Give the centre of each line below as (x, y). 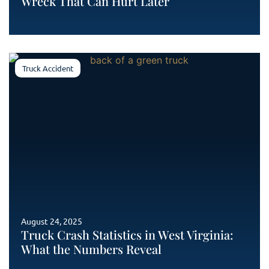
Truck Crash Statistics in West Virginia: (127, 234)
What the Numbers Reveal (91, 249)
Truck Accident (48, 68)
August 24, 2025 (52, 221)
